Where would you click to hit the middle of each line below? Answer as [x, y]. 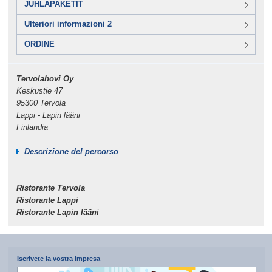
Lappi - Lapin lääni [48, 115]
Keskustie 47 [39, 90]
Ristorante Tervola [50, 188]
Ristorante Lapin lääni [57, 212]
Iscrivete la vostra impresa [58, 258]
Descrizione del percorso [71, 151]
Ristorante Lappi [47, 200]
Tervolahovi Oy [45, 78]
